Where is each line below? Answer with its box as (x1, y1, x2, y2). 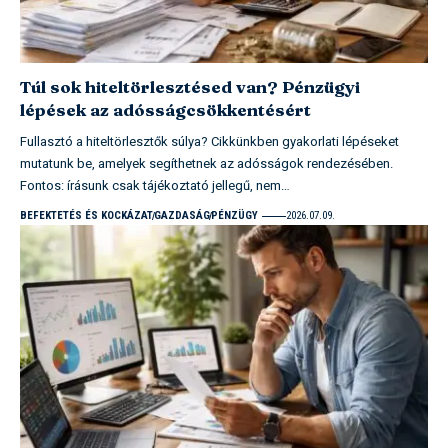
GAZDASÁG (154, 209, 210, 223)
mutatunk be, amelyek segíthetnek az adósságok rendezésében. (20, 154, 393, 174)
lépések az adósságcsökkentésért (20, 99, 311, 121)
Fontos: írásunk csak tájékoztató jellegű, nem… (20, 176, 290, 196)
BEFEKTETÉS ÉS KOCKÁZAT (20, 209, 153, 223)
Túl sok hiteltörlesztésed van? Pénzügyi (20, 76, 360, 98)
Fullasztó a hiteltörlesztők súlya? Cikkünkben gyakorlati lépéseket (20, 132, 399, 152)
